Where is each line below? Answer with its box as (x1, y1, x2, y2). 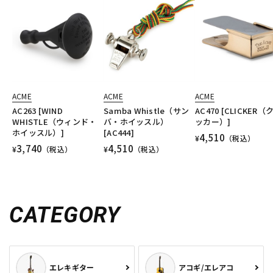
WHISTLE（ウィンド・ (12, 116, 97, 128)
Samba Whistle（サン (104, 105, 190, 117)
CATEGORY (9, 202, 121, 229)
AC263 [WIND (12, 105, 63, 117)
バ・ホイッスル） (104, 116, 169, 128)
